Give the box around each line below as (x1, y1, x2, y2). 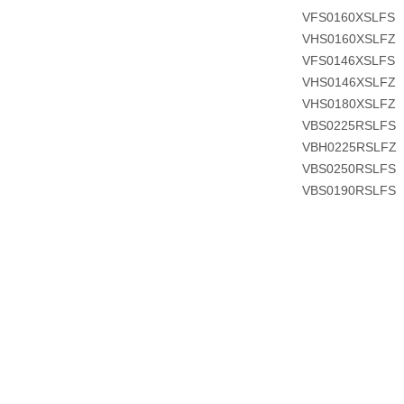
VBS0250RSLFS (301, 161, 396, 176)
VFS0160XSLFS (301, 10, 395, 24)
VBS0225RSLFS (301, 118, 396, 133)
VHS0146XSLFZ (301, 75, 396, 89)
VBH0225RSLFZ (301, 140, 397, 154)
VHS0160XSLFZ (301, 32, 396, 46)
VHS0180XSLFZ (301, 96, 396, 111)
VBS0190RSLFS (301, 183, 396, 197)
